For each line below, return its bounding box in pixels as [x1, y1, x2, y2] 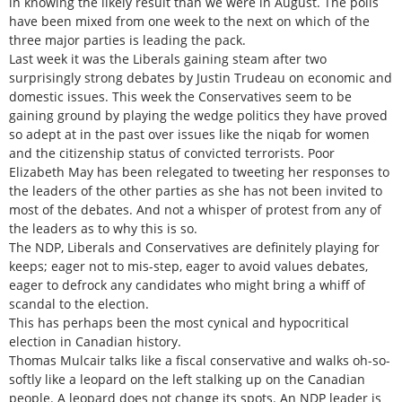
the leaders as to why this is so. [9, 219, 197, 237]
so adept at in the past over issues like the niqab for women [9, 125, 370, 143]
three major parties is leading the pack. [9, 31, 246, 48]
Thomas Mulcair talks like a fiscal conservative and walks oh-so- [9, 351, 390, 369]
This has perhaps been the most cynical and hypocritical [9, 313, 349, 331]
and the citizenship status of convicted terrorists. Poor [9, 144, 335, 162]
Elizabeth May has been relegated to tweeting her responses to [9, 162, 389, 180]
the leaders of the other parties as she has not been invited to [9, 181, 382, 199]
